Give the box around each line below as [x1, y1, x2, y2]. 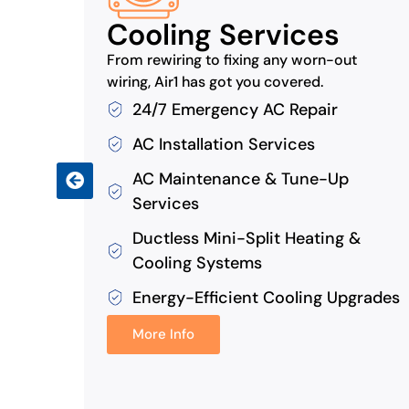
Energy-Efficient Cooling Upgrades [131, 286, 400, 309]
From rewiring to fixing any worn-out [107, 49, 357, 69]
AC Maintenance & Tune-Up [131, 167, 349, 190]
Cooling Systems [131, 251, 262, 274]
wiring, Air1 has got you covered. [107, 71, 323, 91]
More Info [132, 324, 194, 343]
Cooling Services [107, 15, 340, 54]
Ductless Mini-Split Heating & [131, 226, 361, 249]
